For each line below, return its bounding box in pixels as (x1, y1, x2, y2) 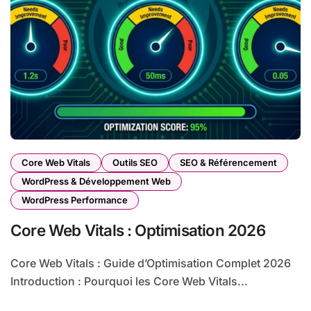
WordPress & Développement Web (22, 176, 171, 187)
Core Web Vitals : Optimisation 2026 (10, 221, 265, 240)
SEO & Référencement (180, 157, 277, 169)
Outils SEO (112, 157, 158, 169)
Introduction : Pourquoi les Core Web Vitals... (10, 274, 248, 289)
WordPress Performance (22, 194, 128, 206)
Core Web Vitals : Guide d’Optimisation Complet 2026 (10, 256, 19, 271)
